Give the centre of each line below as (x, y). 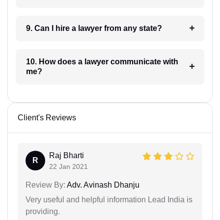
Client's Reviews (47, 117)
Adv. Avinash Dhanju (102, 185)
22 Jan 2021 (69, 166)
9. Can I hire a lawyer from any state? (120, 28)
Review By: (45, 185)
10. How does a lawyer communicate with (55, 61)
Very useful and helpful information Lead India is (109, 199)
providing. (43, 211)
